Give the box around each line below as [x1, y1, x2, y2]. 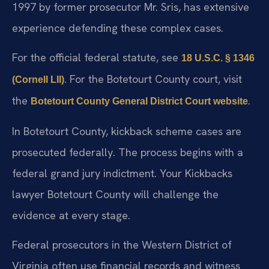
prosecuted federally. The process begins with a [12, 145, 243, 159]
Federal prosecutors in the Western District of [12, 238, 232, 252]
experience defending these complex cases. [12, 20, 223, 35]
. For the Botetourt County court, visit [64, 72, 242, 86]
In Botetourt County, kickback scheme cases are [12, 124, 241, 138]
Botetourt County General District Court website [31, 96, 248, 107]
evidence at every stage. [12, 208, 130, 222]
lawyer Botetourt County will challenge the [12, 187, 219, 201]
